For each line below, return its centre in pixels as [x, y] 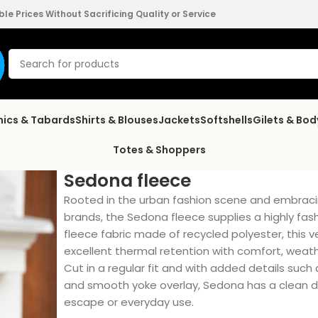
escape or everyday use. [128, 302]
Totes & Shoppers [159, 149]
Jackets [179, 120]
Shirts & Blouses [117, 120]
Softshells [226, 120]
